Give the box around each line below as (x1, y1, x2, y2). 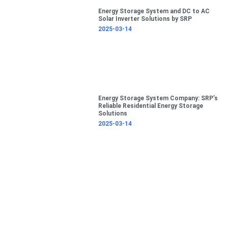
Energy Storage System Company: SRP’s (98, 95, 218, 102)
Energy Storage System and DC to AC (98, 8, 210, 15)
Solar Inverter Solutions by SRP (98, 15, 192, 23)
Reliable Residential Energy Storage (98, 102, 203, 110)
